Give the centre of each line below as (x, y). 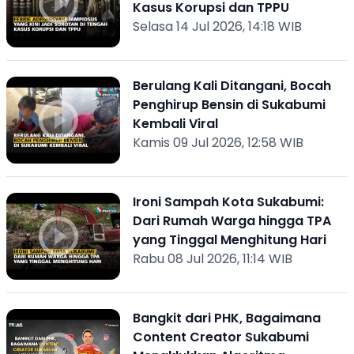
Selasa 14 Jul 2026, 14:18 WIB (217, 26)
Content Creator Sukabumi (220, 337)
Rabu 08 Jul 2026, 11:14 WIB (212, 259)
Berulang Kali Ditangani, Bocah (232, 86)
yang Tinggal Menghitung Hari (229, 240)
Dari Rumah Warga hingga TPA (232, 221)
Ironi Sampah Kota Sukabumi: (228, 202)
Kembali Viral (175, 124)
